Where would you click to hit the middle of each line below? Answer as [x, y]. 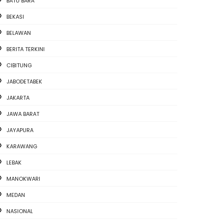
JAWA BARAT [23, 114]
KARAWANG [22, 146]
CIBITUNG [19, 65]
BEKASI [15, 17]
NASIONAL [20, 211]
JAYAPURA [20, 130]
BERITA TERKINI [26, 49]
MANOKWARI [24, 179]
